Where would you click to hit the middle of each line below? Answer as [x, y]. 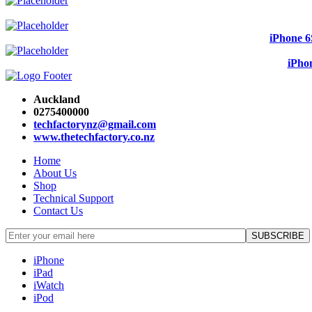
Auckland [57, 100]
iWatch [49, 286]
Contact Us [58, 211]
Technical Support [73, 198]
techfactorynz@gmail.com [95, 125]
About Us [55, 173]
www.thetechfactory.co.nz [94, 137]
